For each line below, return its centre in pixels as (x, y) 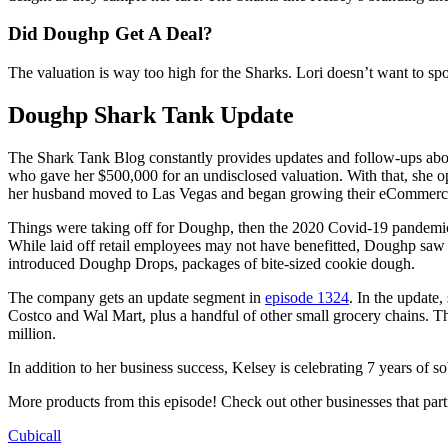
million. (32, 333)
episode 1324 (307, 297)
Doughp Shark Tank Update (151, 114)
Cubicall (34, 435)
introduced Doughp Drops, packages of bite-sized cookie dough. (211, 263)
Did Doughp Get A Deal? (110, 34)
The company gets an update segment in (136, 297)
